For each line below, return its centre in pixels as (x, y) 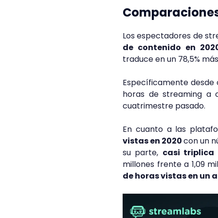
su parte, (143, 153)
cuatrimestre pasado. (164, 106)
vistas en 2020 (153, 141)
